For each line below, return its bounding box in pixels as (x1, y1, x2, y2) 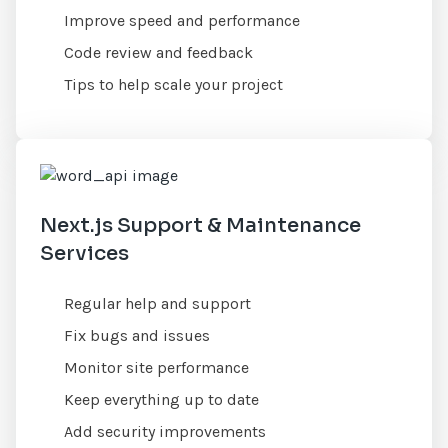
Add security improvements (64, 422, 267, 442)
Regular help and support (64, 294, 252, 314)
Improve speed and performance (64, 10, 301, 30)
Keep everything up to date (64, 390, 260, 410)
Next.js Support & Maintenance (40, 213, 362, 239)
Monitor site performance (64, 358, 250, 378)
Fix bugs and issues (64, 326, 211, 346)
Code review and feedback (64, 42, 254, 62)
